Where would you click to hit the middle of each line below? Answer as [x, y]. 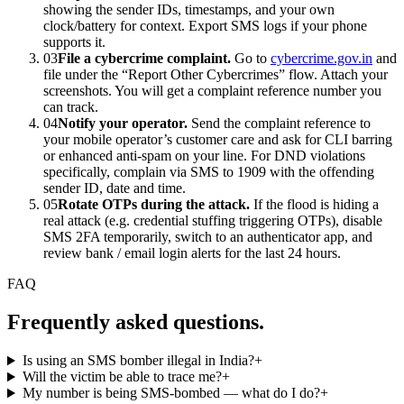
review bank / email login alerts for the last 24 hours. [192, 253]
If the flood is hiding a [314, 205]
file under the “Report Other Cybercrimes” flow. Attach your [216, 75]
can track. [71, 107]
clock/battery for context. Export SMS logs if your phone [205, 26]
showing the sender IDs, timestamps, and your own [189, 10]
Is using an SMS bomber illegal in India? [138, 361]
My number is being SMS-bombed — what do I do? [171, 393]
